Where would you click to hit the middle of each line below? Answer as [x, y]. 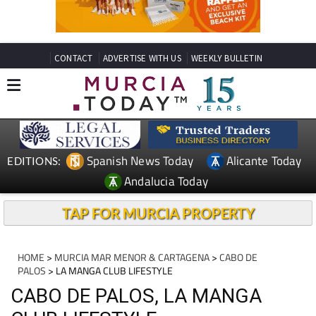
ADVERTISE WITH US [142, 58]
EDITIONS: [34, 160]
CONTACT [74, 58]
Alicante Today [264, 160]
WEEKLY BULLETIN [226, 58]
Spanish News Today [140, 160]
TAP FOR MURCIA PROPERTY [158, 213]
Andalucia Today [166, 181]
